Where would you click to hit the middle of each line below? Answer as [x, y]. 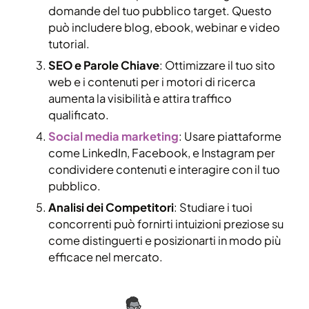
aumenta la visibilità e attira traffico [140, 98]
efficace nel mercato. [106, 257]
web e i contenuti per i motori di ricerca [152, 81]
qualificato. [79, 114]
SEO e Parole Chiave [104, 65]
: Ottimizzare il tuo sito [217, 65]
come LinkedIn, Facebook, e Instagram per [162, 152]
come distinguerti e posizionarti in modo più [165, 240]
